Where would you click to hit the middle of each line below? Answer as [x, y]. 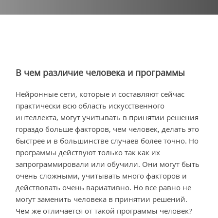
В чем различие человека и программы [100, 73]
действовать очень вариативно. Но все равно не [103, 187]
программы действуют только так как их [88, 152]
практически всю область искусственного [90, 105]
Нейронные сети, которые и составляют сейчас [100, 94]
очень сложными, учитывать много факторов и [101, 175]
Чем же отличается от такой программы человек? [104, 210]
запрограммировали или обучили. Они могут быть [108, 164]
